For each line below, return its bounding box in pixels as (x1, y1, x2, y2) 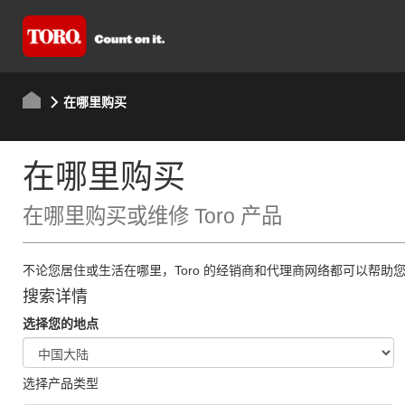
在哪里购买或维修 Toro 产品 (22, 204, 282, 228)
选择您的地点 (22, 316, 99, 331)
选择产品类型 (22, 376, 99, 391)
